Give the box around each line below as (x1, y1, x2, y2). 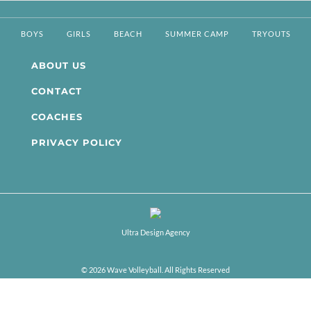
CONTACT (31, 85, 82, 96)
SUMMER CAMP (165, 29, 229, 39)
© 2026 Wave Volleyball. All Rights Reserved (81, 264, 230, 274)
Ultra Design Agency (121, 227, 190, 237)
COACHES (31, 110, 83, 122)
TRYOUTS (251, 29, 291, 39)
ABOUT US (31, 59, 86, 71)
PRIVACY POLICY (31, 136, 122, 148)
